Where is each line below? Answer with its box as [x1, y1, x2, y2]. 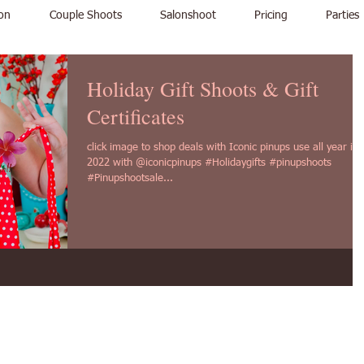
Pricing [253, 10, 288, 21]
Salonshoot [159, 10, 216, 21]
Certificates [87, 102, 184, 130]
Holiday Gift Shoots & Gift [87, 75, 318, 102]
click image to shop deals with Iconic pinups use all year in [87, 142, 293, 153]
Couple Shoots [49, 10, 122, 21]
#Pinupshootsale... [87, 173, 173, 184]
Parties [325, 10, 359, 21]
